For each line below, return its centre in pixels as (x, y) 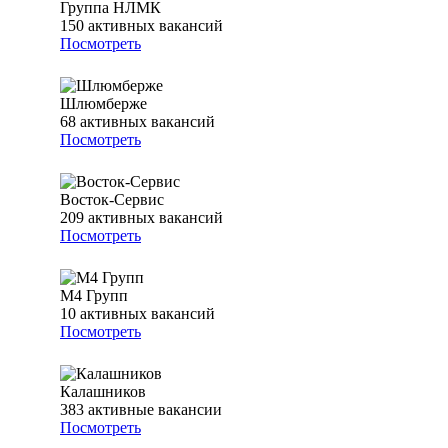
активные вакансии (155, 410)
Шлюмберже (103, 104)
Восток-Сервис (112, 200)
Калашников (103, 392)
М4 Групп (94, 296)
